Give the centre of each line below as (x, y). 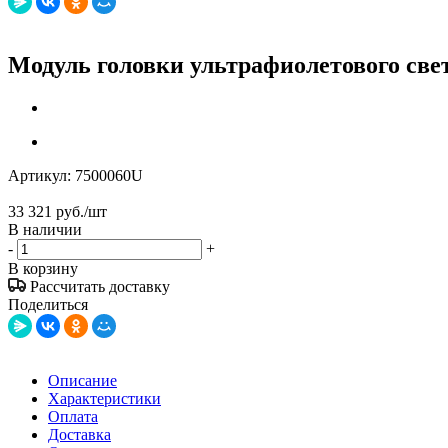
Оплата (73, 416)
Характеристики (104, 398)
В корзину (43, 268)
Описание (82, 380)
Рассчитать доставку (100, 286)
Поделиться (48, 304)
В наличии (45, 229)
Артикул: (39, 175)
